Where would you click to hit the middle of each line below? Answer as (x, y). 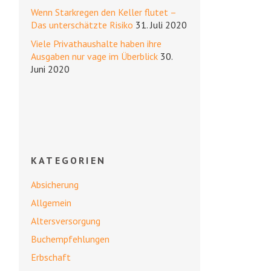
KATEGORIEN (68, 161)
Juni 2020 (50, 69)
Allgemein (51, 203)
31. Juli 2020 (161, 25)
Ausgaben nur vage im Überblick (94, 57)
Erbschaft (51, 257)
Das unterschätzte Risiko (82, 25)
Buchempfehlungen (70, 239)
